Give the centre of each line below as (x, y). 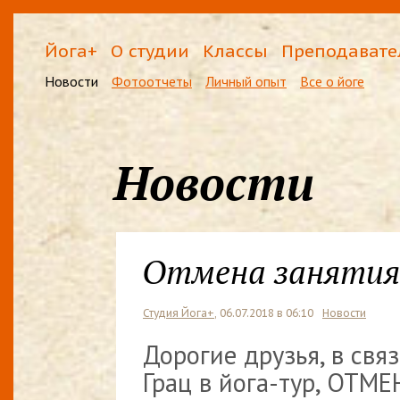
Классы (235, 50)
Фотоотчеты (152, 81)
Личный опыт (246, 81)
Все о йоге (332, 81)
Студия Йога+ (179, 312)
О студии (150, 50)
